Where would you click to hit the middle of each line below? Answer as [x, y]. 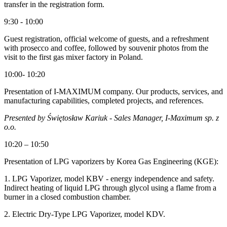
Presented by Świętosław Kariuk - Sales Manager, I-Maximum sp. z [111, 118]
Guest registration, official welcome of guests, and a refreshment [106, 39]
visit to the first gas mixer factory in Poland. [73, 57]
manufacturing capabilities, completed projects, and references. [104, 100]
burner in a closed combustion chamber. [67, 197]
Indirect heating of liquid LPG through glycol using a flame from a [110, 187]
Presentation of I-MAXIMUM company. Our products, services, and [113, 91]
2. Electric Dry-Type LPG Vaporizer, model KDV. [85, 214]
